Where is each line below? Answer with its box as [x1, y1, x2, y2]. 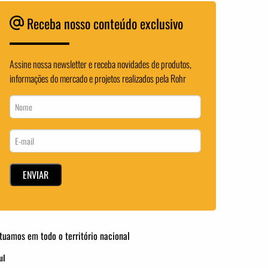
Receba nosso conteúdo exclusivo [24, 13, 184, 33]
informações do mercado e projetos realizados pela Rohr [10, 71, 187, 86]
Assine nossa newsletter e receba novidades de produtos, [10, 56, 192, 71]
